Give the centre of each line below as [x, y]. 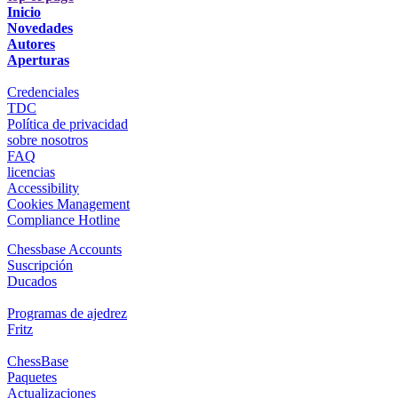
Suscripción [40, 265]
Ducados [32, 281]
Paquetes [32, 377]
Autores [31, 44]
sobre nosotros [48, 139]
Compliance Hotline [64, 219]
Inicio [24, 12]
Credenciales [43, 92]
